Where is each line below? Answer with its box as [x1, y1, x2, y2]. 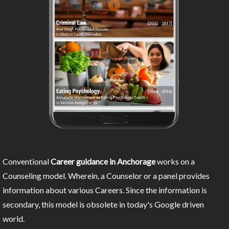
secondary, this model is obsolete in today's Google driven [3, 199, 204, 210]
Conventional [3, 156, 51, 167]
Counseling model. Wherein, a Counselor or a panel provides [3, 171, 210, 181]
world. [3, 214, 25, 224]
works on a [155, 156, 195, 167]
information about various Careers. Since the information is [3, 185, 207, 195]
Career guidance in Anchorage [51, 156, 155, 167]
